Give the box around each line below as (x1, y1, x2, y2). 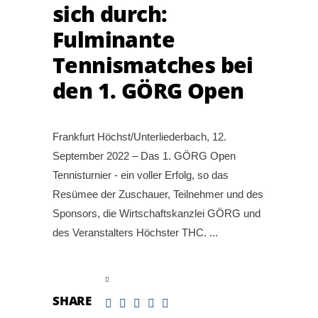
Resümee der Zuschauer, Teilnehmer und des (53, 187, 263, 200)
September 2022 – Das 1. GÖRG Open (53, 149, 236, 162)
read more (53, 273, 101, 285)
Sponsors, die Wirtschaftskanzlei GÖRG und (53, 207, 261, 219)
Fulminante (53, 24, 175, 54)
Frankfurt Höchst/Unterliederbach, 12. (53, 130, 226, 143)
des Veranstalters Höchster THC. (53, 226, 209, 238)
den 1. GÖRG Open (53, 75, 244, 105)
